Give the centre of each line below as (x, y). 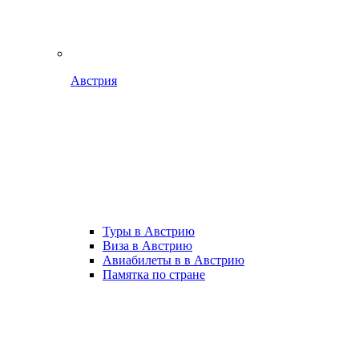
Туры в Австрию (149, 231)
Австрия (94, 81)
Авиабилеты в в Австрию (173, 260)
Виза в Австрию (147, 246)
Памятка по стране (154, 274)
